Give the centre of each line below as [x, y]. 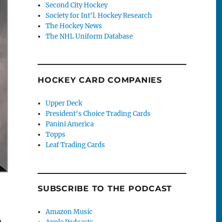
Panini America [70, 124]
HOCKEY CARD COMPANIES [100, 80]
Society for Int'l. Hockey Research [99, 15]
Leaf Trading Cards [76, 145]
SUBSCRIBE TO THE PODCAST [105, 189]
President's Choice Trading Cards [98, 114]
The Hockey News [74, 26]
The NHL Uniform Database [89, 36]
